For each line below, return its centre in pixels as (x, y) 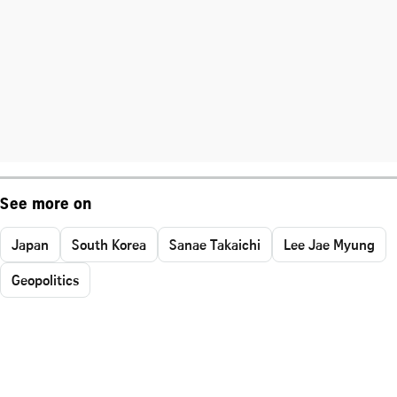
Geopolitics (45, 280)
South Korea (109, 244)
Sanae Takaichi (215, 244)
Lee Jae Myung (329, 244)
